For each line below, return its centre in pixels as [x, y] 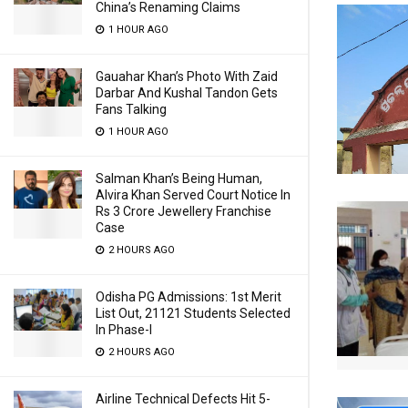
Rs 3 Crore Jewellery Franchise [184, 211]
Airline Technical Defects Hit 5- [183, 399]
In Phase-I [124, 330]
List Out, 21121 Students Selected [193, 313]
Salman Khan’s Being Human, [179, 178]
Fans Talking [131, 109]
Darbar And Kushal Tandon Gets [187, 93]
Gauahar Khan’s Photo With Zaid [187, 76]
